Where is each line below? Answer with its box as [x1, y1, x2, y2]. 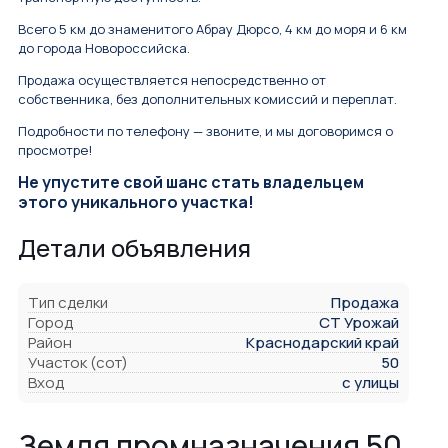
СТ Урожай [319, 312, 399, 334]
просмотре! [18, 141, 92, 160]
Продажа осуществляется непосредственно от [18, 71, 326, 90]
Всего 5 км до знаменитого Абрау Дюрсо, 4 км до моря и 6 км [18, 20, 407, 39]
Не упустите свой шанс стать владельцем [18, 171, 364, 194]
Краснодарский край [246, 332, 399, 354]
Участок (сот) [28, 352, 128, 374]
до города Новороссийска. [18, 39, 190, 58]
